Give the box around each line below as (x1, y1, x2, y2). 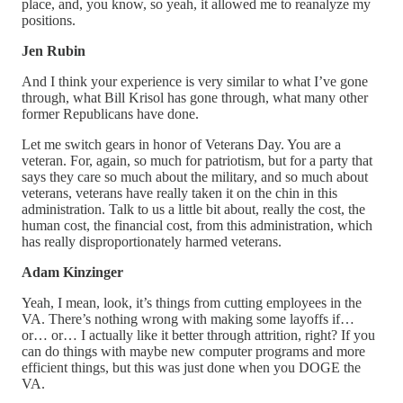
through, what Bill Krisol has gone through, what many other (22, 89, 368, 105)
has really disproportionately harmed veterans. (22, 233, 282, 249)
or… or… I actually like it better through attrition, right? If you (22, 327, 375, 343)
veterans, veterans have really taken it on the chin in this (22, 184, 337, 201)
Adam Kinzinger (22, 264, 123, 280)
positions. (22, 12, 76, 28)
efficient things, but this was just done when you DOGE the (22, 359, 361, 375)
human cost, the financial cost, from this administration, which (22, 217, 372, 233)
